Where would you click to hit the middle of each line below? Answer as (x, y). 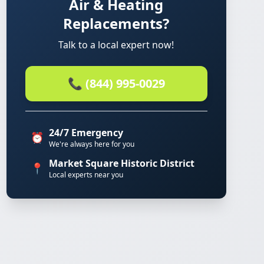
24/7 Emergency (86, 133)
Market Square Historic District (121, 163)
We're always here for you (91, 144)
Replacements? (116, 23)
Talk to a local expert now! (116, 45)
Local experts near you (86, 175)
